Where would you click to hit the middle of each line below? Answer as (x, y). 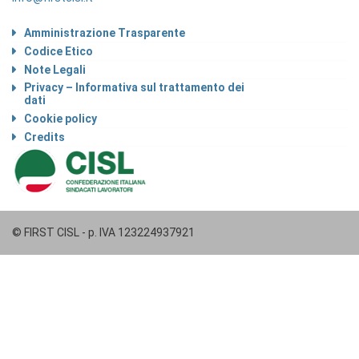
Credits (44, 137)
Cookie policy (61, 119)
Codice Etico (58, 51)
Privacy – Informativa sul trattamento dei (134, 87)
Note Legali (55, 70)
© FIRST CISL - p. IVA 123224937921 (103, 232)
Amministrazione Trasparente (105, 33)
